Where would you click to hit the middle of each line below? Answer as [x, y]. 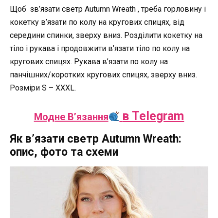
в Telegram [153, 116]
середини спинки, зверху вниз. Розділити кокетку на [106, 35]
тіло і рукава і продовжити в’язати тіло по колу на [100, 48]
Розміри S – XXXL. [43, 88]
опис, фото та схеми [64, 152]
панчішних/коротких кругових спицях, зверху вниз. [103, 74]
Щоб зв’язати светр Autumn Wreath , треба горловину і [108, 9]
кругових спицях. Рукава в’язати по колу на [89, 61]
